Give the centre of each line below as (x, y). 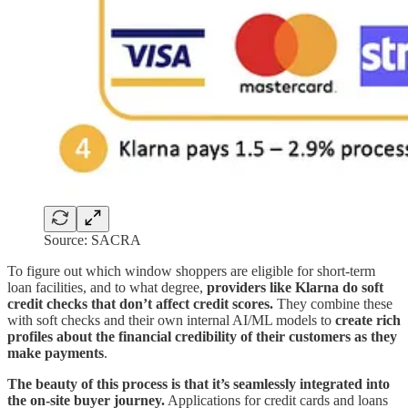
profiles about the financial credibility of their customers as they (202, 337)
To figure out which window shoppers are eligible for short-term (191, 271)
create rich (368, 321)
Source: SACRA (92, 240)
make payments (56, 353)
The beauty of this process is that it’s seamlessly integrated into (199, 384)
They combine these (333, 304)
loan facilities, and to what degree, (107, 288)
